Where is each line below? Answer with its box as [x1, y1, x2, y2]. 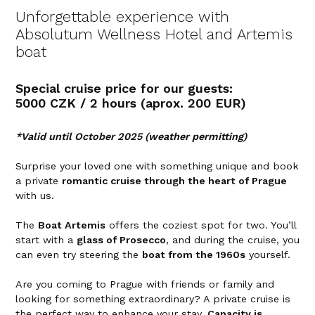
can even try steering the [15, 248, 142, 260]
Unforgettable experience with [15, 8, 229, 26]
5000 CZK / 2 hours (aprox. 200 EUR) [15, 96, 246, 111]
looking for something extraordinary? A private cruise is [15, 292, 290, 304]
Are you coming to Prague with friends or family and [15, 278, 274, 290]
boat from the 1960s [142, 248, 245, 260]
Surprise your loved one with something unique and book [15, 160, 299, 172]
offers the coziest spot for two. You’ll [105, 219, 296, 231]
